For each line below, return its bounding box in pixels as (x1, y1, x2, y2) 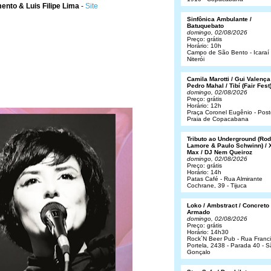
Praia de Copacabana (187, 116, 249, 122)
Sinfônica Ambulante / (187, 16, 252, 22)
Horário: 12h (187, 102, 221, 109)
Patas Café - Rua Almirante (187, 175, 263, 182)
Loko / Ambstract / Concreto (187, 202, 269, 209)
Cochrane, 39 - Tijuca (187, 182, 247, 189)
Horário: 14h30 (187, 229, 229, 235)
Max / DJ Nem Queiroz (187, 149, 252, 155)
